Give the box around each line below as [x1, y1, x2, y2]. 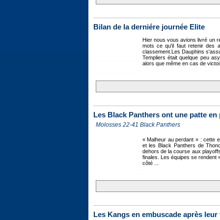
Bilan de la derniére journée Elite [93, 23, 205, 31]
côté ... [142, 160, 159, 166]
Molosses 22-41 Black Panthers [95, 121, 180, 128]
